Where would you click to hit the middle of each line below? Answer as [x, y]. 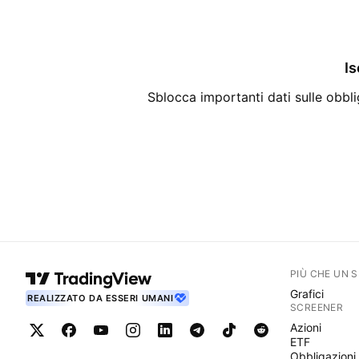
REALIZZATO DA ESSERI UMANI [101, 298]
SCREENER [317, 307]
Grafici [307, 294]
